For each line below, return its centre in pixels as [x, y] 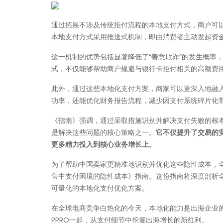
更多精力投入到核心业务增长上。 [104, 144]
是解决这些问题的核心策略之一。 [104, 132]
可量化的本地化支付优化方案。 [100, 188]
